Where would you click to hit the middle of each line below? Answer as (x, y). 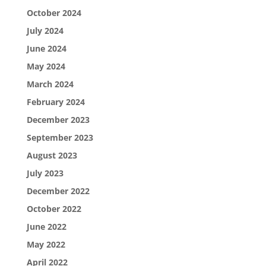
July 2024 (45, 30)
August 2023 (52, 155)
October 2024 (54, 12)
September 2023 (60, 137)
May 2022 (46, 244)
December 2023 (58, 119)
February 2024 (56, 102)
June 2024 (46, 48)
